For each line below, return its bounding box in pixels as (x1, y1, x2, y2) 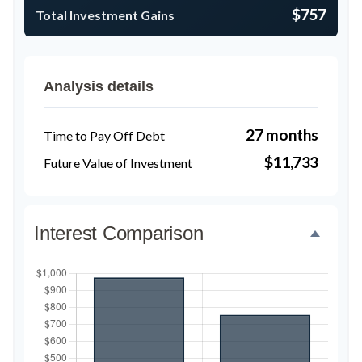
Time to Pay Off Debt (44, 127, 165, 143)
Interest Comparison (34, 222, 204, 244)
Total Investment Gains (36, 6, 175, 23)
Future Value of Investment (44, 154, 192, 170)
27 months (246, 125, 318, 144)
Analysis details (44, 78, 154, 95)
